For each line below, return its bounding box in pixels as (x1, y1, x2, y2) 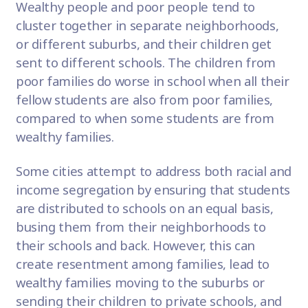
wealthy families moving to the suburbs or (15, 274, 265, 291)
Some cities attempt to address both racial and (15, 162, 292, 180)
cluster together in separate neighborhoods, (15, 16, 279, 34)
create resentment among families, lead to (15, 255, 269, 273)
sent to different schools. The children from (15, 54, 276, 71)
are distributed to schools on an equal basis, (15, 199, 274, 217)
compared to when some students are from (15, 109, 274, 127)
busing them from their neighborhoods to (15, 218, 266, 236)
